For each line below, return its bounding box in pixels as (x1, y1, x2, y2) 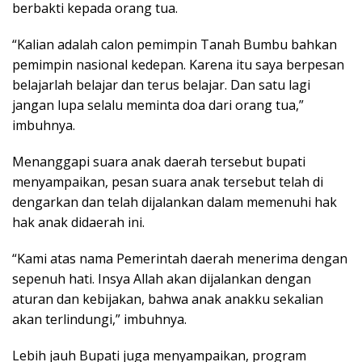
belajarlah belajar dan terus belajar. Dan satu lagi (12, 76, 310, 95)
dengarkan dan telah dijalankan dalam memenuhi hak (12, 193, 337, 212)
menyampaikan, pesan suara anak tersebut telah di (12, 173, 323, 192)
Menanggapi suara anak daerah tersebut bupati (12, 153, 305, 171)
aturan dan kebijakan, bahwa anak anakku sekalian (12, 290, 323, 309)
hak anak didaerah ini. (12, 213, 145, 232)
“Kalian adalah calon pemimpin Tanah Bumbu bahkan (12, 36, 337, 54)
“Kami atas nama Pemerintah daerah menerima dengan (12, 250, 347, 268)
